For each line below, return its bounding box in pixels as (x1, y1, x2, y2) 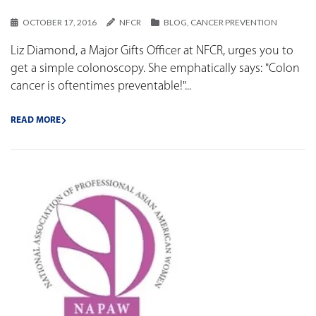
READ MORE (11, 115, 61, 125)
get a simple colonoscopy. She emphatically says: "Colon (11, 61, 300, 75)
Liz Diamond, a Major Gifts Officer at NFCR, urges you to (11, 44, 293, 58)
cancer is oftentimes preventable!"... (11, 79, 191, 93)
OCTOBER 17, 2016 (21, 16, 98, 28)
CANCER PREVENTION (190, 16, 277, 28)
